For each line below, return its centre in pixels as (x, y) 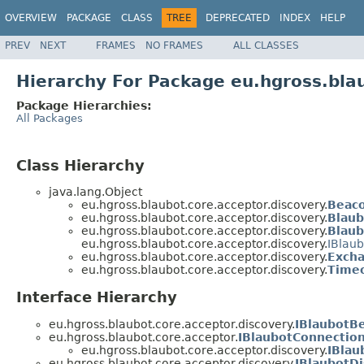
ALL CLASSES (266, 45)
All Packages (50, 118)
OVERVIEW (31, 18)
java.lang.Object (95, 192)
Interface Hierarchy (97, 297)
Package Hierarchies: (84, 105)
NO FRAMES (174, 45)
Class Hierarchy (80, 165)
